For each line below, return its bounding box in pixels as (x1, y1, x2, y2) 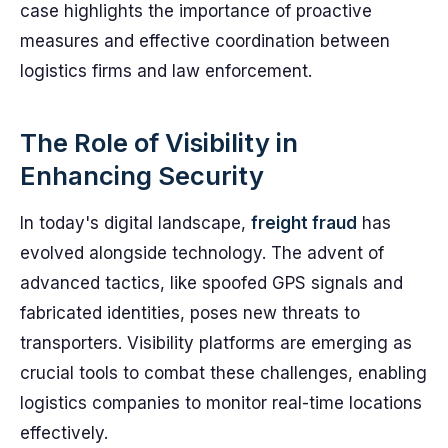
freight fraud (251, 213, 357, 233)
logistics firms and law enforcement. (20, 61, 312, 81)
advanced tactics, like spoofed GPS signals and (20, 273, 403, 293)
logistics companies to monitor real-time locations (20, 393, 422, 413)
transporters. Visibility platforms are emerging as (20, 333, 412, 353)
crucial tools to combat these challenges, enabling (20, 363, 427, 383)
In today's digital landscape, (20, 213, 251, 233)
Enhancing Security (20, 160, 264, 191)
